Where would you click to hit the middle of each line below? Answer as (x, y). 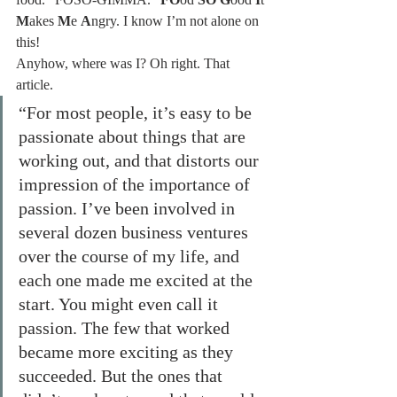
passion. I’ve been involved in (129, 208)
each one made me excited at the (138, 280)
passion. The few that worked (126, 328)
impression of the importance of (136, 184)
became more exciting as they (128, 352)
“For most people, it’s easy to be (137, 113)
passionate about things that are (134, 136)
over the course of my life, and (131, 256)
